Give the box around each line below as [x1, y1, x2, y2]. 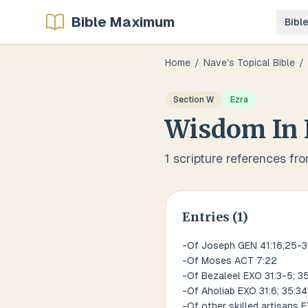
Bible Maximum [71, 14, 175, 30]
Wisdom [165, 114, 266, 145]
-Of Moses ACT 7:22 [182, 255, 277, 266]
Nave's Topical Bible [203, 57, 295, 68]
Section [173, 95, 206, 104]
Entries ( [182, 209, 237, 225]
